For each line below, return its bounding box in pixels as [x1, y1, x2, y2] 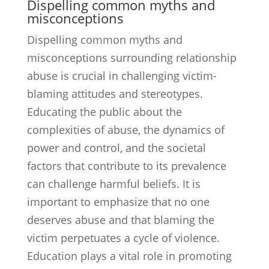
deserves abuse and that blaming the [26, 213, 214, 227]
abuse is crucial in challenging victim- [26, 68, 217, 83]
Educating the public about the [26, 104, 182, 119]
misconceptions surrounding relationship [26, 50, 237, 65]
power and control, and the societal [26, 141, 206, 155]
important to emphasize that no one [26, 195, 210, 209]
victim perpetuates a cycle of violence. [26, 231, 220, 245]
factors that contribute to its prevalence [26, 159, 226, 173]
